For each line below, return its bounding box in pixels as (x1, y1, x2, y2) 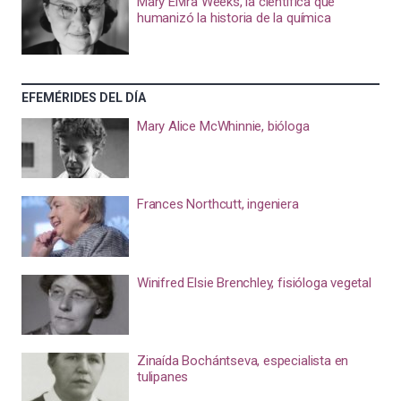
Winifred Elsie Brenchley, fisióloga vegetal (136, 274, 371, 291)
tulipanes (136, 369, 189, 385)
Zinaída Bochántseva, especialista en (136, 353, 349, 369)
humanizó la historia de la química (136, 10, 331, 26)
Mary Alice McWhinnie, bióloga (136, 117, 310, 134)
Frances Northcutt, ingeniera (136, 196, 299, 212)
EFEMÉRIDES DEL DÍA (21, 90, 146, 105)
